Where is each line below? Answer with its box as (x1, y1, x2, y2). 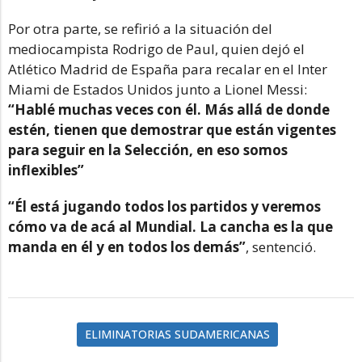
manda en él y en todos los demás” (8, 238, 246, 257)
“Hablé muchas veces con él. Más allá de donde (8, 100, 330, 120)
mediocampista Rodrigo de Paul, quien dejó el (8, 40, 305, 59)
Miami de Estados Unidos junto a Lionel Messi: (8, 80, 307, 99)
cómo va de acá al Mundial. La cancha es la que (8, 217, 333, 237)
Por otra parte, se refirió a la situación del (8, 19, 272, 39)
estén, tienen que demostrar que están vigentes (8, 120, 336, 140)
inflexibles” (8, 161, 84, 180)
